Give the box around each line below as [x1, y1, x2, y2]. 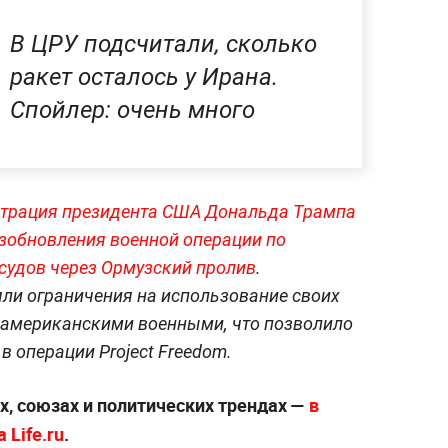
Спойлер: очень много [10, 96, 255, 125]
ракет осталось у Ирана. [10, 63, 278, 92]
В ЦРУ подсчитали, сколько [10, 30, 317, 59]
